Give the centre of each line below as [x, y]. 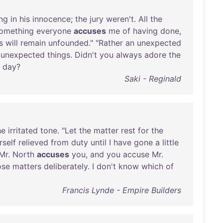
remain [33, 43]
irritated [23, 130]
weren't [120, 19]
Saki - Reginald [153, 79]
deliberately [66, 166]
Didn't [86, 55]
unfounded [68, 43]
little [170, 142]
